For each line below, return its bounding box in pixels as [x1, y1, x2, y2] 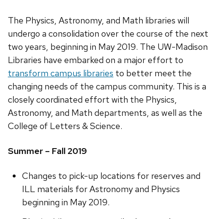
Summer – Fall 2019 [8, 145, 87, 157]
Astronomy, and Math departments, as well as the [8, 107, 202, 119]
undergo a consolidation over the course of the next [8, 28, 208, 40]
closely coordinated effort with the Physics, [8, 94, 177, 106]
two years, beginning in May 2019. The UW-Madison [8, 41, 208, 53]
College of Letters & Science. [8, 120, 122, 132]
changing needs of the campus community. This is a [8, 81, 206, 92]
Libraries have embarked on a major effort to [8, 54, 183, 66]
